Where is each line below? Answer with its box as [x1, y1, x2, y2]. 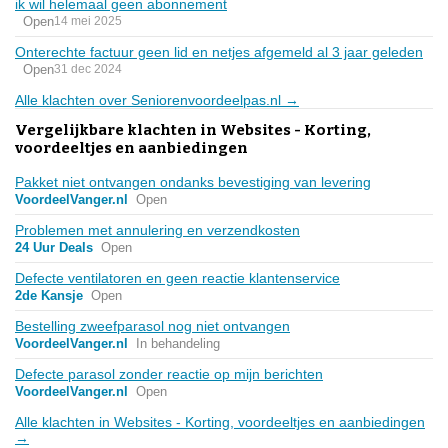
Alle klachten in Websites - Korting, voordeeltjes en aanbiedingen [15, 413, 425, 430]
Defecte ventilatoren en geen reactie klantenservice [15, 269, 340, 286]
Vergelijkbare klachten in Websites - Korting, [15, 120, 371, 139]
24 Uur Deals [15, 239, 93, 255]
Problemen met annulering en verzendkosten [15, 221, 300, 238]
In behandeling [136, 335, 220, 351]
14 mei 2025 [54, 14, 122, 29]
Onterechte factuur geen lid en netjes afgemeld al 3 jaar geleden [15, 43, 423, 60]
